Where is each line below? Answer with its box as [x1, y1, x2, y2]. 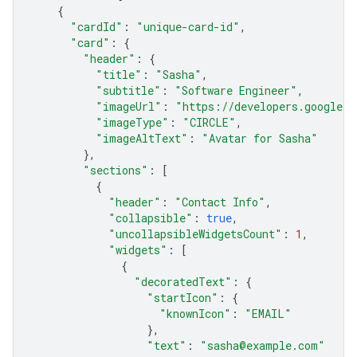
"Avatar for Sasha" [202, 131, 318, 147]
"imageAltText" [96, 131, 188, 147]
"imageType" [96, 115, 169, 131]
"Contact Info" [175, 194, 265, 210]
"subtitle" [96, 83, 161, 99]
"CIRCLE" [182, 115, 236, 131]
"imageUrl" [96, 99, 162, 115]
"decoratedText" [134, 274, 232, 290]
